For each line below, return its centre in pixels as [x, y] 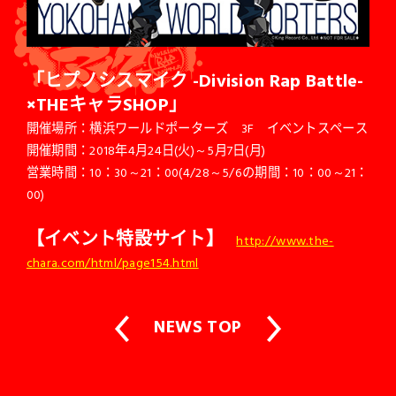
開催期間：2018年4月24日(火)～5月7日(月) [146, 150]
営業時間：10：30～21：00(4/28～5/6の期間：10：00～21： [197, 172]
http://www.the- [285, 240]
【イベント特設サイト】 [125, 238]
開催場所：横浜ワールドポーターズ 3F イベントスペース [197, 128]
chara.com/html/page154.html [112, 263]
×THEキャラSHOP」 [107, 104]
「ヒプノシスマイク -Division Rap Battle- [195, 80]
